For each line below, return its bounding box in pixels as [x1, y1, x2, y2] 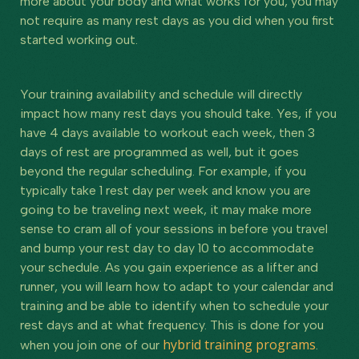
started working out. [20, 31, 138, 47]
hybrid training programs [163, 335, 316, 353]
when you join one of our [20, 337, 163, 353]
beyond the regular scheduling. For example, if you [20, 163, 306, 179]
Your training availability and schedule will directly [20, 86, 302, 102]
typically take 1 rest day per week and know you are [20, 182, 311, 198]
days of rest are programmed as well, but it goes [20, 143, 299, 159]
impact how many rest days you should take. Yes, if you [20, 105, 337, 121]
